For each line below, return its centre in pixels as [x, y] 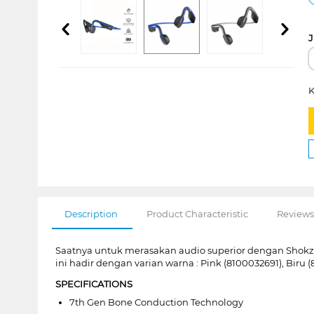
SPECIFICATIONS [94, 284]
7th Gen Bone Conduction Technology [156, 302]
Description [91, 213]
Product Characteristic [197, 213]
